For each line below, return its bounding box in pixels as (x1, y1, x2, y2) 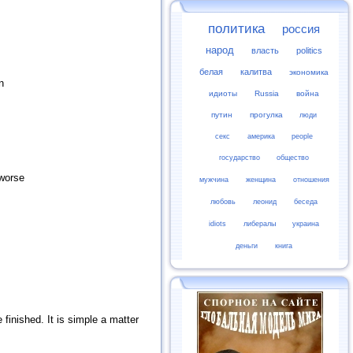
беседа (293, 198, 318, 206)
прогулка (249, 110, 283, 119)
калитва (240, 67, 273, 76)
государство (218, 154, 260, 162)
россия (281, 23, 320, 35)
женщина (246, 176, 277, 184)
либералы (243, 220, 276, 228)
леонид (253, 198, 277, 206)
